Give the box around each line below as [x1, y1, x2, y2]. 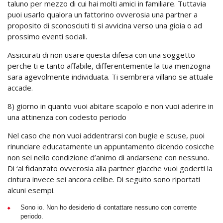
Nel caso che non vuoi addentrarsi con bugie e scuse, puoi [7, 130, 205, 140]
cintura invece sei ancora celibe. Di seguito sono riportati [7, 174, 200, 184]
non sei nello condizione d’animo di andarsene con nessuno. [7, 152, 209, 162]
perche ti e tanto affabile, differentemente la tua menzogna [7, 61, 211, 71]
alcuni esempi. [7, 185, 55, 195]
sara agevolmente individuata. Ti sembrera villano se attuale [7, 72, 213, 82]
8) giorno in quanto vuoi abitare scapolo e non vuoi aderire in [7, 101, 214, 111]
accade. [7, 83, 33, 93]
